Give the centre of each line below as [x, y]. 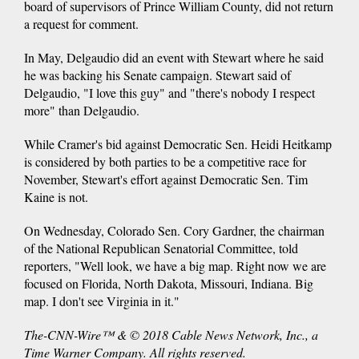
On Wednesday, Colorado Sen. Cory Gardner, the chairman [174, 230]
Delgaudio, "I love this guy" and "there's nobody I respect [169, 92]
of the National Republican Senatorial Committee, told [161, 248]
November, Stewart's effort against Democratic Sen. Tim [166, 179]
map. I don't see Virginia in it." [102, 301]
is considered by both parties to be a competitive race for [165, 161]
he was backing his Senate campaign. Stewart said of [157, 75]
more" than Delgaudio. [82, 110]
